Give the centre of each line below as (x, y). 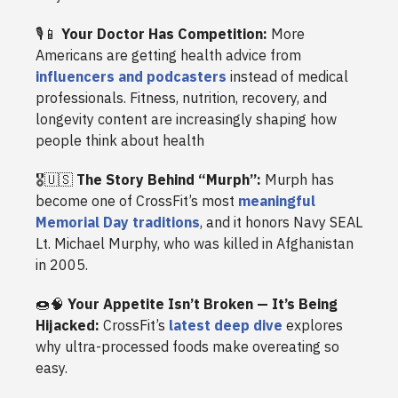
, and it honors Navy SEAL (281, 223)
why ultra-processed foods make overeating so (187, 347)
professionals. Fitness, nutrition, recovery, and (181, 98)
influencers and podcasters (131, 77)
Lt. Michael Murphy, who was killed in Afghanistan (195, 244)
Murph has (299, 180)
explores (313, 326)
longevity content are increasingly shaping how (186, 119)
